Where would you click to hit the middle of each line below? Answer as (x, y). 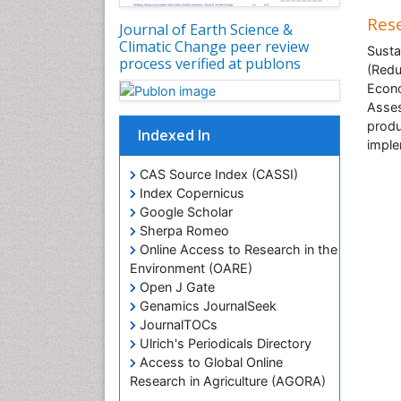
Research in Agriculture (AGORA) (228, 381)
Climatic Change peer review (214, 46)
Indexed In (174, 136)
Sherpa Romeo (183, 231)
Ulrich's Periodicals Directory (224, 344)
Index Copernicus (190, 193)
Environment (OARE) (191, 269)
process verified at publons (210, 63)
